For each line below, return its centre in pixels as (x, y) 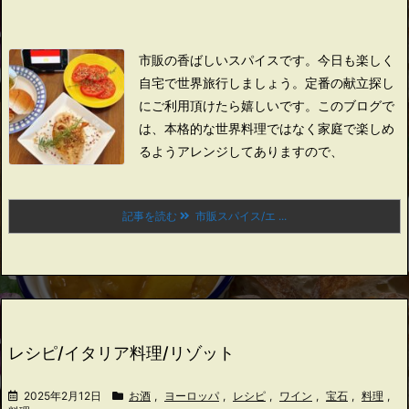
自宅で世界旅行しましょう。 (222, 83)
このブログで (356, 105)
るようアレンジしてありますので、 (241, 151)
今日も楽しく (356, 60)
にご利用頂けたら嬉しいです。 (228, 105)
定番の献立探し (350, 83)
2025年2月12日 (63, 396)
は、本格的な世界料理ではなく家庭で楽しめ (267, 128)
